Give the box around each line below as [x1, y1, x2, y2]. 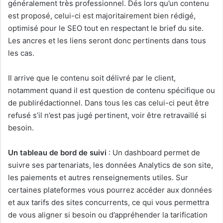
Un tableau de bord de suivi [8, 147, 107, 157]
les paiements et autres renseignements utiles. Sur [8, 172, 188, 182]
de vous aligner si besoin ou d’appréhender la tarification [8, 210, 208, 220]
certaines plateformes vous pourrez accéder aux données [8, 185, 212, 195]
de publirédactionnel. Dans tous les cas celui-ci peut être [8, 98, 209, 108]
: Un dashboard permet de [107, 147, 200, 157]
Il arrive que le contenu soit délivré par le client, [8, 73, 176, 83]
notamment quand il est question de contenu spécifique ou [8, 85, 215, 95]
